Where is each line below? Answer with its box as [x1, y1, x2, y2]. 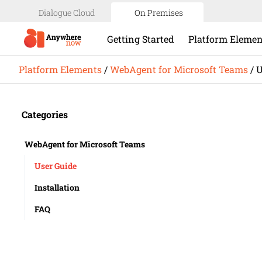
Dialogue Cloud [38, 6, 95, 18]
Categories [22, 108, 68, 121]
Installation [35, 182, 80, 194]
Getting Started [107, 32, 175, 45]
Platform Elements [19, 63, 102, 76]
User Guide [35, 160, 77, 172]
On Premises [135, 6, 183, 18]
